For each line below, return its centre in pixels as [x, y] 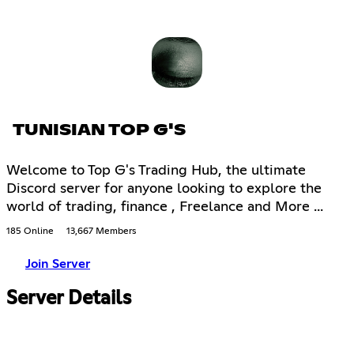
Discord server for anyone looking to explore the [164, 189]
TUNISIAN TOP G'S [99, 131]
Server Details [69, 299]
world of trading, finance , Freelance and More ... [165, 207]
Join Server [58, 264]
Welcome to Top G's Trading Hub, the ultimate [156, 171]
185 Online [30, 232]
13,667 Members [101, 232]
